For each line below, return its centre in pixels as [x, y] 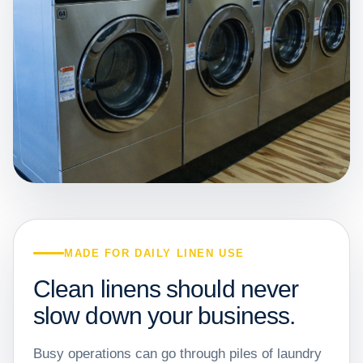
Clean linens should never [166, 289]
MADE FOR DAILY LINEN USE [154, 254]
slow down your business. [164, 316]
